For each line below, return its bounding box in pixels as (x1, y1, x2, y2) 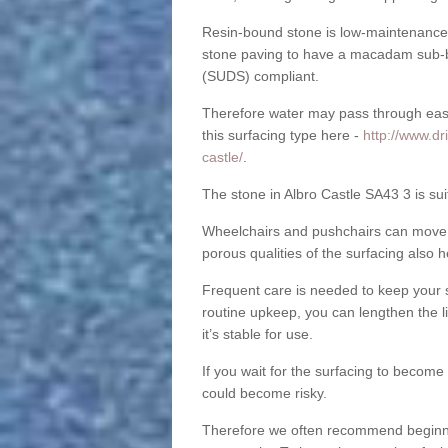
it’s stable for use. (201, 326, 313, 343)
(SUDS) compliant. (201, 68, 319, 85)
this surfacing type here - (201, 127, 363, 144)
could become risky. (201, 385, 327, 402)
